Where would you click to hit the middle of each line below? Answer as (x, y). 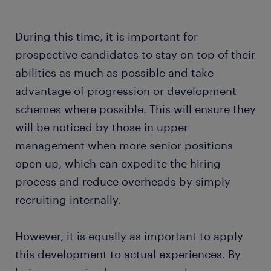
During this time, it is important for (106, 36)
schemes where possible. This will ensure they (135, 109)
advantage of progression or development (126, 91)
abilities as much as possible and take (114, 73)
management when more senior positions (124, 145)
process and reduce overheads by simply (123, 181)
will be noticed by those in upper (102, 127)
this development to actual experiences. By (128, 254)
